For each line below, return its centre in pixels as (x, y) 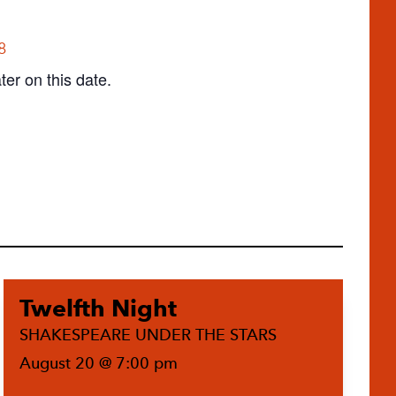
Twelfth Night (98, 308)
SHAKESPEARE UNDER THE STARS (148, 334)
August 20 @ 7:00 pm (99, 362)
